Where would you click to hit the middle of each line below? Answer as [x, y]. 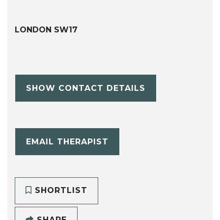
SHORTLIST [59, 191]
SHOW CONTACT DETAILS [85, 88]
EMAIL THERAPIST [67, 141]
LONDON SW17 [46, 30]
